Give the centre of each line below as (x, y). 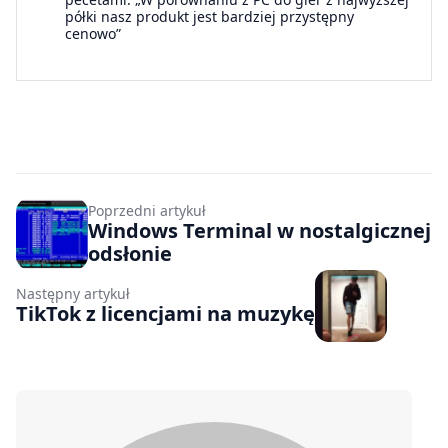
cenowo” (93, 33)
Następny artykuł (73, 294)
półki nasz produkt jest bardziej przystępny (209, 16)
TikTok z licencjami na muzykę (165, 314)
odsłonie (130, 253)
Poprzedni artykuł (147, 210)
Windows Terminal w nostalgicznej (259, 230)
